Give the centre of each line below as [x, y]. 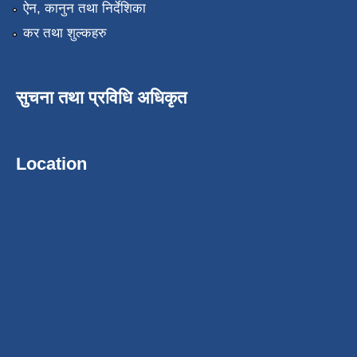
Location [51, 163]
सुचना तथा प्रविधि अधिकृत [101, 97]
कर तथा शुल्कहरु [65, 33]
